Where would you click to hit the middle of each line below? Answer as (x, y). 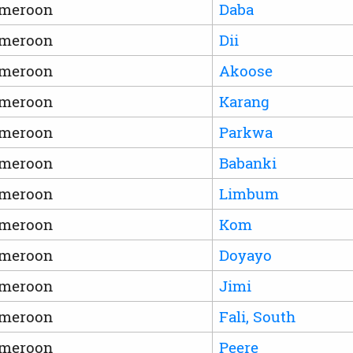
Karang (244, 101)
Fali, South (257, 316)
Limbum (249, 193)
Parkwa (245, 132)
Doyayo (245, 255)
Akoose (245, 70)
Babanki (247, 162)
